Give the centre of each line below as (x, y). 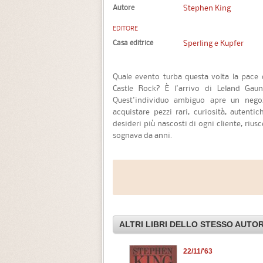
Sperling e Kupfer (213, 43)
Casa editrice (133, 42)
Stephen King (207, 7)
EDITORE (125, 28)
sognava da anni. (142, 135)
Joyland (33, 251)
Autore (124, 7)
